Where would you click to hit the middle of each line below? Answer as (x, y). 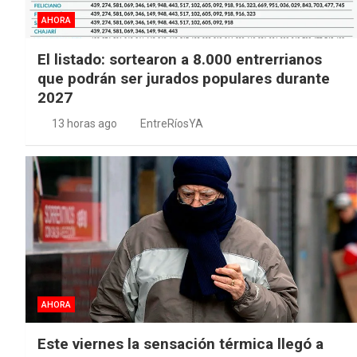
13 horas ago (84, 124)
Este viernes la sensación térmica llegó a (180, 343)
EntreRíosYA (172, 124)
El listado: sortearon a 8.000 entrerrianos (180, 60)
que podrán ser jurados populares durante (184, 79)
